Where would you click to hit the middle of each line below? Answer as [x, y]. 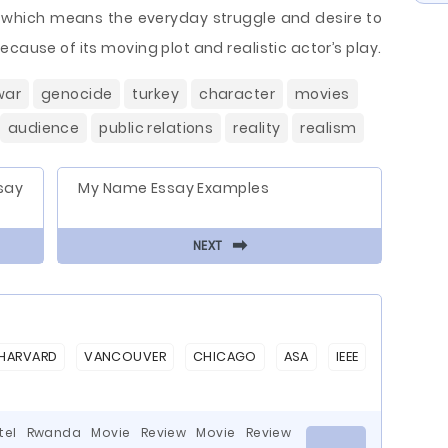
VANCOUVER [125, 356]
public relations [156, 128]
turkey [156, 94]
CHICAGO [224, 356]
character [237, 94]
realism [328, 128]
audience [43, 128]
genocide [76, 94]
